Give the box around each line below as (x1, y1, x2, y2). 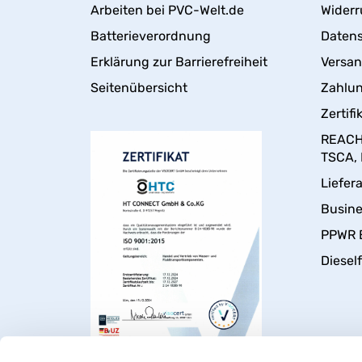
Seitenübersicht (90, 79, 187, 95)
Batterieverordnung (90, 27, 211, 44)
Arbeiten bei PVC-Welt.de (90, 2, 244, 18)
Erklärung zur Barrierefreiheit (90, 53, 267, 69)
